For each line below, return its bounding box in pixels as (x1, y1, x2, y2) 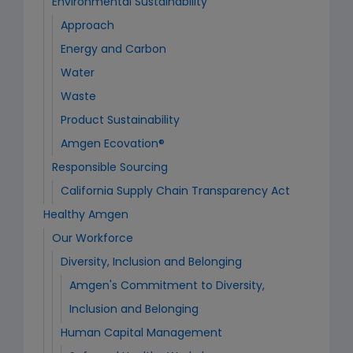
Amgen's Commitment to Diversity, (69, 281, 265, 292)
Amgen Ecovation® (61, 139, 165, 150)
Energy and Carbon (61, 44, 166, 56)
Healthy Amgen (43, 210, 128, 221)
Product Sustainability (61, 115, 180, 127)
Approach (61, 20, 114, 32)
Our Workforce (52, 233, 133, 245)
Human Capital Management (61, 328, 222, 340)
